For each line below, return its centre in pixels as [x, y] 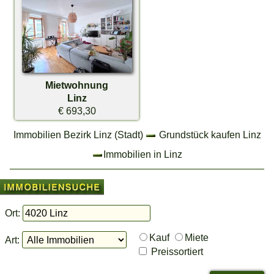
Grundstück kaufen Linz [210, 134]
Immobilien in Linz [143, 154]
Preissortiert [176, 252]
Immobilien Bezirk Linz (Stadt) [78, 134]
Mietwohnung [77, 85]
